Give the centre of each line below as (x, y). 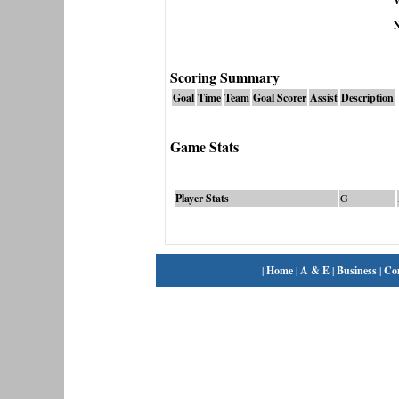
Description (367, 98)
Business (357, 270)
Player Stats (202, 198)
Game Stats (204, 147)
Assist (323, 98)
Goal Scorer (279, 98)
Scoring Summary (224, 77)
